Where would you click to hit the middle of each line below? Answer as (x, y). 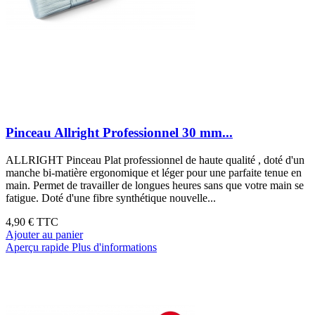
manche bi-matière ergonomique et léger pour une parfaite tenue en (154, 172)
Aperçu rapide (37, 247)
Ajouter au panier (44, 234)
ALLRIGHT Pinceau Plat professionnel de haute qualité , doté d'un (155, 160)
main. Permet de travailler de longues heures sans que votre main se (155, 185)
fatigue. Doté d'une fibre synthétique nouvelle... (111, 198)
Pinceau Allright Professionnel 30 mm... (119, 132)
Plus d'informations (114, 247)
